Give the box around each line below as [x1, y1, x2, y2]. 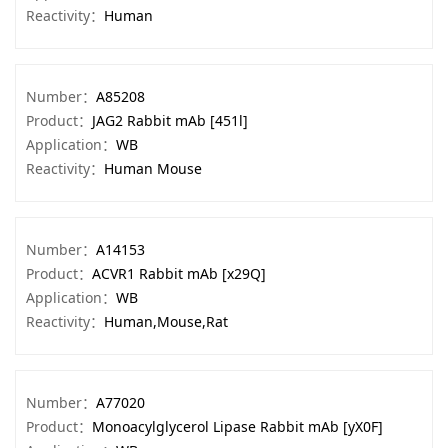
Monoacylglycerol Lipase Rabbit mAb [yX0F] [92, 417, 383, 436]
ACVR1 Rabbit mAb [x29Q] [92, 264, 266, 283]
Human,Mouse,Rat [104, 312, 228, 331]
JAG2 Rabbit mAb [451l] [92, 111, 248, 130]
